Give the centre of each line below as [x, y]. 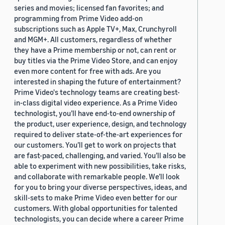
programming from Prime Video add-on [78, 18]
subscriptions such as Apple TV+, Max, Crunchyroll [95, 29]
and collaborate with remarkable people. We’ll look [97, 177]
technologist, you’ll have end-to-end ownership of [95, 113]
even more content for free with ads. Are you [87, 71]
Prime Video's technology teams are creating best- [97, 92]
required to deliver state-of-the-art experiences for [98, 134]
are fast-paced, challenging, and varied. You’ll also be [100, 155]
